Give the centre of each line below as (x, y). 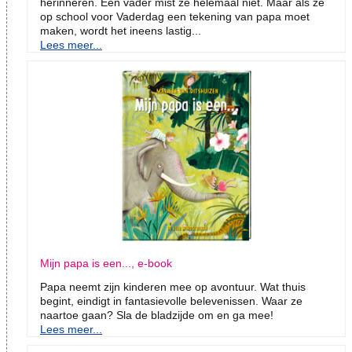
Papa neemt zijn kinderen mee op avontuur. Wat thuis (173, 287)
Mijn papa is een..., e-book (106, 264)
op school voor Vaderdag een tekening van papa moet (175, 17)
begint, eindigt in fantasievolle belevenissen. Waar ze (171, 301)
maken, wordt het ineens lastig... (121, 31)
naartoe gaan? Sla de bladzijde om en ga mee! (157, 315)
